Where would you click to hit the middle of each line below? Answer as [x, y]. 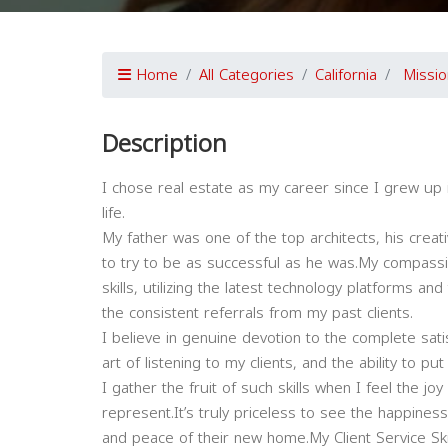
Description [164, 144]
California [346, 75]
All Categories [246, 75]
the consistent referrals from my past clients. [257, 313]
